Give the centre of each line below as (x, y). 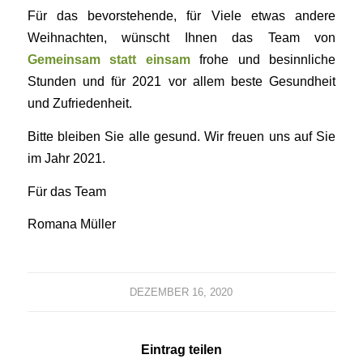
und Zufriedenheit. (79, 103)
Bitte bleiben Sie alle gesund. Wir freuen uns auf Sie (181, 137)
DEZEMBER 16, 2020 (181, 293)
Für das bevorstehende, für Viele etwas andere (181, 16)
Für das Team (66, 191)
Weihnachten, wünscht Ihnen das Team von (181, 38)
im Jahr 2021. (66, 158)
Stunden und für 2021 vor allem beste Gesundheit (181, 81)
